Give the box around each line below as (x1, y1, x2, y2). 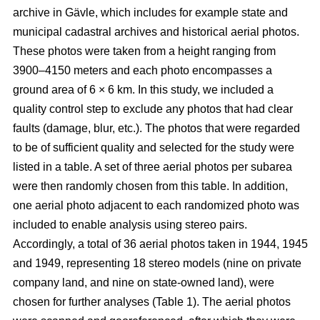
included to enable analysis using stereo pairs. (13, 219, 247, 231)
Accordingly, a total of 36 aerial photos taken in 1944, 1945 (13, 238, 308, 251)
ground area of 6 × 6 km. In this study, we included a (13, 84, 274, 96)
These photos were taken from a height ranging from (13, 45, 276, 58)
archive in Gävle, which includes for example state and (13, 6, 288, 19)
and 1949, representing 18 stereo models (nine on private (13, 257, 301, 270)
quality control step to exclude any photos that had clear (13, 103, 293, 116)
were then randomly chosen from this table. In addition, (13, 180, 288, 193)
